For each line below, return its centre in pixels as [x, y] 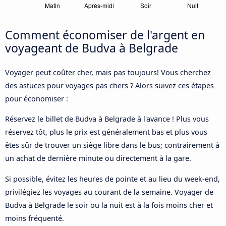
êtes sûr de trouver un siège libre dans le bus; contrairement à [112, 145]
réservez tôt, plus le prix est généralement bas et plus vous [106, 132]
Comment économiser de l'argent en [105, 35]
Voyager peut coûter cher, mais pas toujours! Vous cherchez [108, 72]
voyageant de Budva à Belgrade [92, 48]
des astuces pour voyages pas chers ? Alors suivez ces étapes [109, 85]
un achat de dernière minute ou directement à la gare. [98, 158]
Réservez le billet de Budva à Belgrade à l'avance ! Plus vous [107, 119]
